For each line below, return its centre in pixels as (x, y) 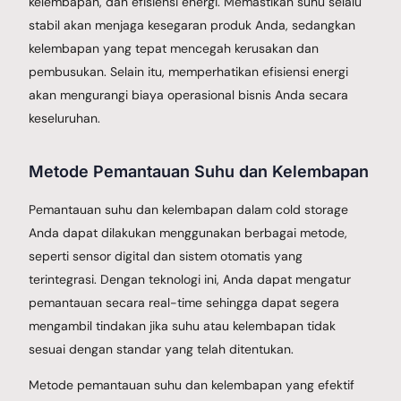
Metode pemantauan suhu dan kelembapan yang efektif (192, 384)
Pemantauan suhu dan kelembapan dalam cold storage (189, 209)
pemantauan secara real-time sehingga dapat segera (184, 302)
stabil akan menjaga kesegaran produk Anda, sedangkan (192, 25)
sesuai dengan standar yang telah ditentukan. (162, 349)
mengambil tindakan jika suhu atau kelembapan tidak (183, 325)
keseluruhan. (65, 118)
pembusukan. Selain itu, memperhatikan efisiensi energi (189, 71)
